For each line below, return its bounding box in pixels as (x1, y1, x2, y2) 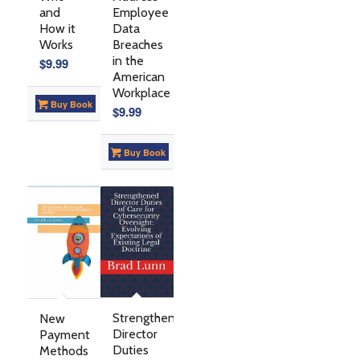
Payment (39, 327, 90, 343)
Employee (112, 5, 169, 21)
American (112, 69, 165, 85)
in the (112, 53, 144, 69)
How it (39, 21, 76, 37)
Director (112, 326, 157, 342)
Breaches (112, 37, 163, 53)
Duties (112, 342, 149, 358)
